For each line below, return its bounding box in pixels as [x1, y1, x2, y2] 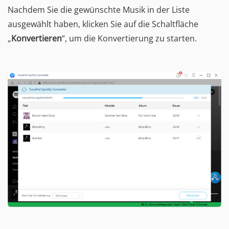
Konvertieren [11, 32, 62, 44]
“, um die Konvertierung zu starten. [62, 32, 197, 44]
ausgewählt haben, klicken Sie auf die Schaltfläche [8, 18, 198, 30]
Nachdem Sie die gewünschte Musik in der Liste [8, 4, 190, 15]
